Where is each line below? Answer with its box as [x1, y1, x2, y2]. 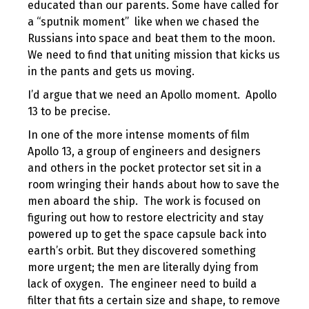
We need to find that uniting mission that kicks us [28, 48, 280, 61]
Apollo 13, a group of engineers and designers [28, 145, 261, 158]
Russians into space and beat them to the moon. [28, 32, 275, 45]
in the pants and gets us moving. [28, 65, 195, 78]
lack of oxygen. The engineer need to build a [28, 277, 257, 290]
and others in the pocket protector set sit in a [28, 161, 261, 175]
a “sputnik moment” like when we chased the [28, 15, 259, 28]
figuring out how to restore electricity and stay [28, 211, 263, 224]
